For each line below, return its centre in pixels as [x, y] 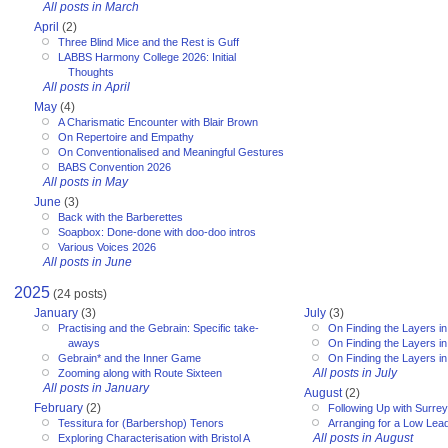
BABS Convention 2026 [114, 167]
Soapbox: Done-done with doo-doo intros [157, 232]
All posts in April [86, 87]
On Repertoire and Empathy [126, 137]
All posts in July [355, 372]
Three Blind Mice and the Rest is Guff [148, 42]
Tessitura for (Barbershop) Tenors [141, 422]
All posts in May [85, 182]
